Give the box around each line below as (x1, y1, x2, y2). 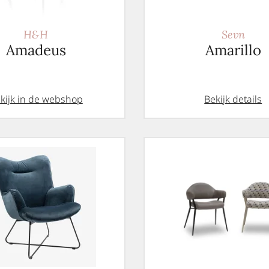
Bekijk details (204, 92, 262, 106)
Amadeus (5, 41, 66, 59)
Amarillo (205, 41, 261, 59)
